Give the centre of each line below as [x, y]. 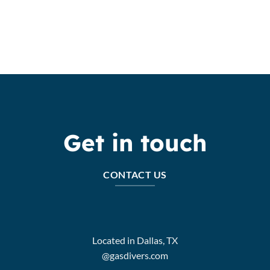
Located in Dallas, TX [135, 240]
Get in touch [135, 143]
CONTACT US [135, 175]
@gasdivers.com [135, 255]
